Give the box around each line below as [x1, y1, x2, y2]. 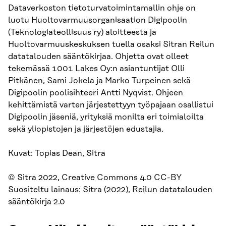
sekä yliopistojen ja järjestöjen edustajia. [8, 124, 163, 134]
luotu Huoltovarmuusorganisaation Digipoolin [8, 15, 187, 25]
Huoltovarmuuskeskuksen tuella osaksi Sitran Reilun [8, 39, 214, 49]
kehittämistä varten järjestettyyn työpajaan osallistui [8, 100, 213, 109]
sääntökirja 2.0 [8, 197, 65, 206]
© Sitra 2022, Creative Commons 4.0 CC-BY [8, 173, 182, 182]
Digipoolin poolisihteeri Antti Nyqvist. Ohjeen [8, 88, 183, 97]
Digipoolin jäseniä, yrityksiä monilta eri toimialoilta [8, 112, 204, 122]
